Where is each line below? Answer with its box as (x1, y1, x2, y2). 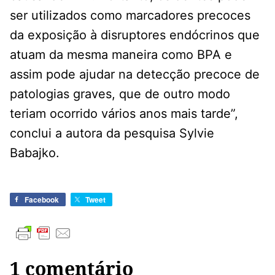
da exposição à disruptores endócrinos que (10, 28, 260, 43)
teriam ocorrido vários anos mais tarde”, (10, 106, 238, 122)
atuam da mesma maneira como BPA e (10, 47, 232, 63)
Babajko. (10, 145, 60, 161)
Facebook (25, 194, 59, 206)
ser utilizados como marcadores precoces (10, 8, 250, 23)
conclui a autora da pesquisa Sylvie (10, 126, 214, 141)
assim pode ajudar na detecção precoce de (10, 67, 260, 82)
